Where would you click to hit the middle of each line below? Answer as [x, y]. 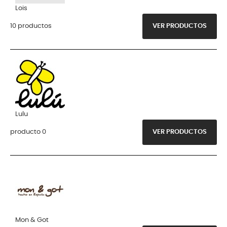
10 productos [31, 26]
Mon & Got [32, 220]
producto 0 [28, 132]
